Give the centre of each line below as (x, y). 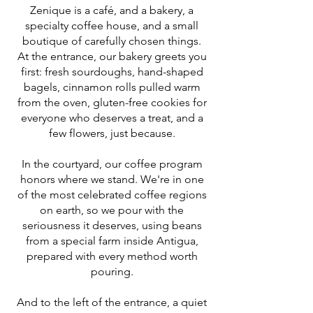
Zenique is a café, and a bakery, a (112, 10)
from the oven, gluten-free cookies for (112, 102)
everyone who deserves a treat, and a (112, 118)
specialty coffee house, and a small (112, 26)
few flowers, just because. (112, 133)
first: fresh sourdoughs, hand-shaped (112, 72)
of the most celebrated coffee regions (112, 195)
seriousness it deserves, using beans (112, 225)
